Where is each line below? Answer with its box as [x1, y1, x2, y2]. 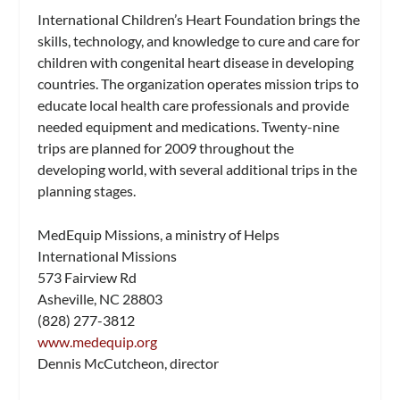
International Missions [37, 247, 178, 265]
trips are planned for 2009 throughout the [37, 138, 295, 156]
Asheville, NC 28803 [37, 290, 163, 308]
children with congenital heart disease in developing [37, 53, 354, 71]
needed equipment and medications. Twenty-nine [37, 117, 340, 135]
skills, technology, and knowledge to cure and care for [37, 31, 361, 49]
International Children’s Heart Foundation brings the [37, 10, 361, 28]
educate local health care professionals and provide [37, 96, 350, 113]
